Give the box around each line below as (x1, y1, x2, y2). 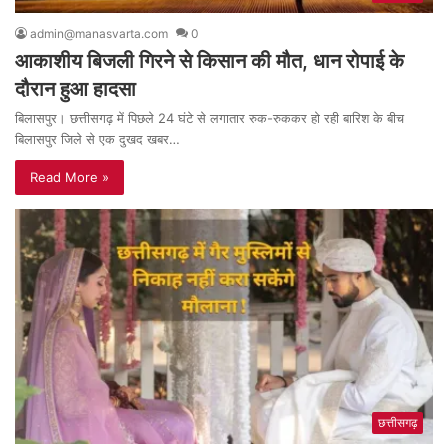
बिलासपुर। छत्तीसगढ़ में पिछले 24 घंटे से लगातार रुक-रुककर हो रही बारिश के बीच (15, 109, 404, 126)
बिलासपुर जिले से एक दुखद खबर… (15, 130, 180, 147)
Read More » (30, 168, 109, 185)
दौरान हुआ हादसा (15, 76, 136, 101)
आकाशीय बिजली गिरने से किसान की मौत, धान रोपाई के (15, 48, 404, 73)
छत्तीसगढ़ (378, 415, 417, 431)
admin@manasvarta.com (30, 25, 168, 41)
